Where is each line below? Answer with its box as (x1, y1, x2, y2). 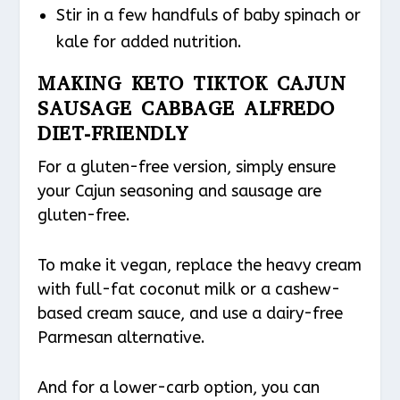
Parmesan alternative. (37, 328, 206, 348)
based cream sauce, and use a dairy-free (37, 304, 344, 324)
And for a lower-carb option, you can (37, 377, 321, 397)
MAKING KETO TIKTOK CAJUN (37, 71, 346, 97)
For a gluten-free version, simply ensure (37, 157, 337, 178)
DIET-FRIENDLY (37, 121, 189, 147)
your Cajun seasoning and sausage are (37, 181, 322, 202)
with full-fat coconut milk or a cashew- (37, 279, 341, 300)
